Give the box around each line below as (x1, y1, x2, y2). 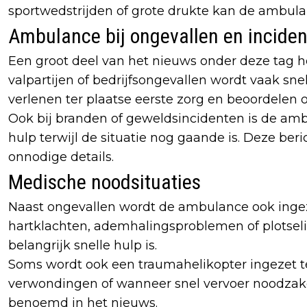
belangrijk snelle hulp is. (8, 238, 157, 253)
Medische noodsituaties (8, 170, 201, 194)
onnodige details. (8, 149, 114, 164)
